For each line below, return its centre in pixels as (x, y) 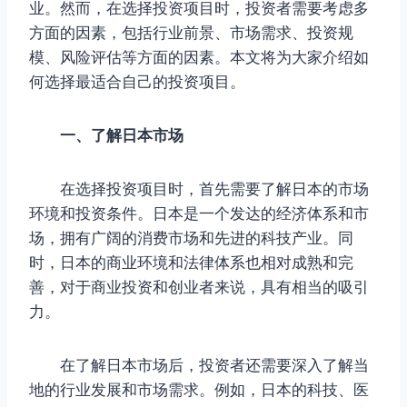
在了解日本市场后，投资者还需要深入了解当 (199, 365)
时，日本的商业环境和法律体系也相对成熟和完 (191, 262)
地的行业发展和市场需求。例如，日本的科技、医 (199, 389)
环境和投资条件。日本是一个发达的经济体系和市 (199, 213)
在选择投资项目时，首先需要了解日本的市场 (199, 189)
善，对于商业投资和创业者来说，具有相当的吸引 (199, 287)
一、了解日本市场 (114, 135)
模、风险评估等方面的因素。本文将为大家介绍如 (199, 57)
